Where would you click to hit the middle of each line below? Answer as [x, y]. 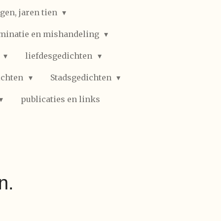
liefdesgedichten [60, 56]
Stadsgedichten [82, 77]
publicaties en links [61, 99]
